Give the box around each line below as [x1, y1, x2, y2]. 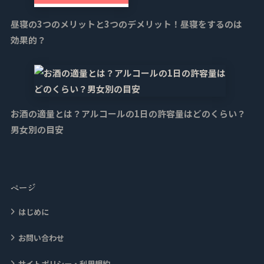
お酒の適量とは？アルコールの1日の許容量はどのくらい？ [10, 107, 246, 120]
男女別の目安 [10, 123, 64, 136]
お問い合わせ [18, 232, 64, 244]
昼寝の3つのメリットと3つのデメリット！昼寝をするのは [10, 17, 242, 30]
